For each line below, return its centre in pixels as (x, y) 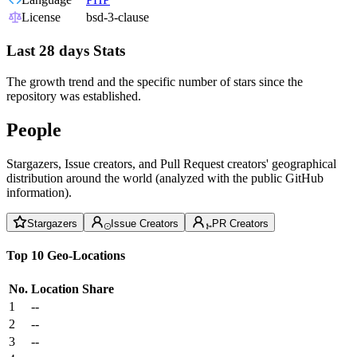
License (41, 18)
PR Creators (240, 223)
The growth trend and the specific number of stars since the (155, 81)
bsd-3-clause (118, 18)
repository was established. (74, 96)
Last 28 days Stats (66, 51)
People (34, 129)
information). (39, 192)
